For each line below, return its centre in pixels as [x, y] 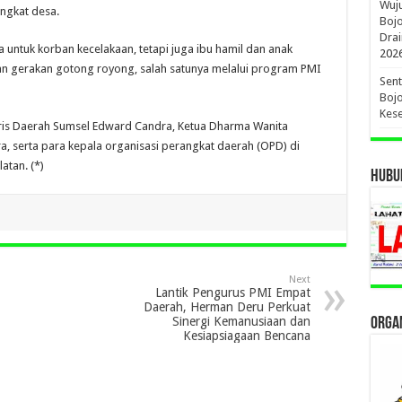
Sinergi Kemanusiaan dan [241, 321]
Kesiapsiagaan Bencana [246, 335]
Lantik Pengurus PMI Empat [232, 292]
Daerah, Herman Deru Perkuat [227, 306]
